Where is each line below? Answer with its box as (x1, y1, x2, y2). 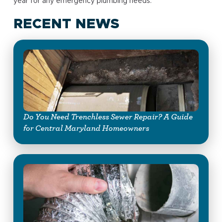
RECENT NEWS (13, 17, 119, 31)
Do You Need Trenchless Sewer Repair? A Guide (23, 112, 193, 121)
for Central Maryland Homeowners (23, 124, 149, 132)
